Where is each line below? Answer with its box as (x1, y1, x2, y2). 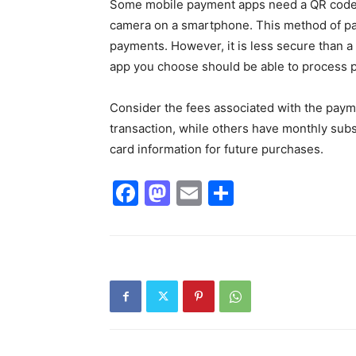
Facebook (138, 177, 257, 208)
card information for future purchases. (110, 141, 323, 157)
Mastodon (170, 177, 291, 208)
